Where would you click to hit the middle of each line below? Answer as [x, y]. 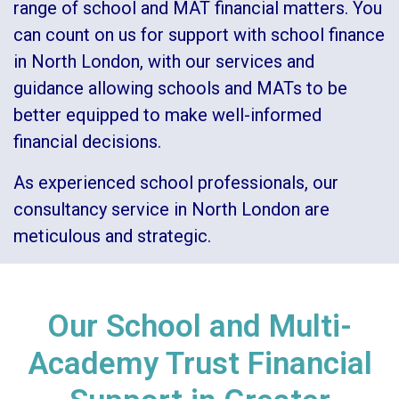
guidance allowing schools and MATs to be [180, 88]
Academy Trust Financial [199, 363]
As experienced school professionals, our [176, 182]
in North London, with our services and [164, 61]
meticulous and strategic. [112, 236]
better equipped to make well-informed [167, 114]
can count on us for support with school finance [199, 34]
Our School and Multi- [199, 326]
